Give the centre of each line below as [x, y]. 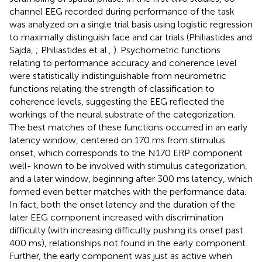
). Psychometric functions [167, 50]
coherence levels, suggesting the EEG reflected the [117, 101]
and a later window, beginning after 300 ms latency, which [131, 178]
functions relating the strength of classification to [112, 88]
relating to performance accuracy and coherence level [123, 63]
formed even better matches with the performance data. [128, 191]
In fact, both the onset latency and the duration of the [122, 204]
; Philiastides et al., [75, 50]
